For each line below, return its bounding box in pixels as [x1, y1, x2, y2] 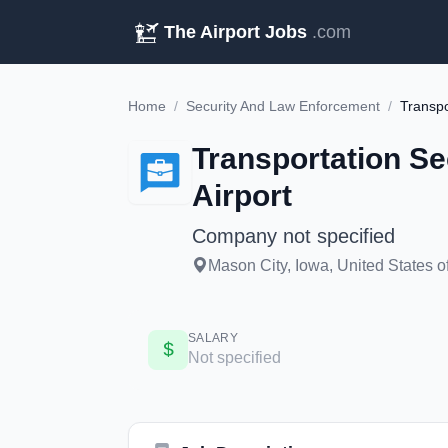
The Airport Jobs [164, 22, 307, 42]
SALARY [188, 331, 238, 345]
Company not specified [192, 225, 395, 247]
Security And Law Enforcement [186, 98, 380, 114]
